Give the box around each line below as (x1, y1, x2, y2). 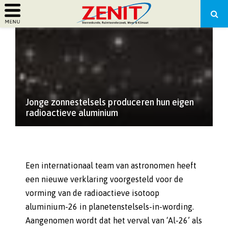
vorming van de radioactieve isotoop (25, 188, 159, 197)
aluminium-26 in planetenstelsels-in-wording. (25, 202, 194, 211)
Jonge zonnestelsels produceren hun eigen (25, 97, 194, 107)
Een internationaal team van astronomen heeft (25, 161, 196, 170)
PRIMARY (13, 21, 65, 36)
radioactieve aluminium (25, 107, 118, 118)
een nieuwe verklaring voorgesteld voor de (25, 175, 183, 184)
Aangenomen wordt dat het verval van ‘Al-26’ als (25, 216, 202, 225)
